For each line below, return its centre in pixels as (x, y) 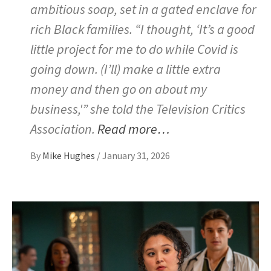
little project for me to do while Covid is (134, 49)
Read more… (134, 129)
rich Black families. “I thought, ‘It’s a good (142, 29)
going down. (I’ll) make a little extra (126, 69)
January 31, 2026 (136, 155)
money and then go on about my (119, 89)
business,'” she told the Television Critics (138, 109)
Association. (64, 129)
